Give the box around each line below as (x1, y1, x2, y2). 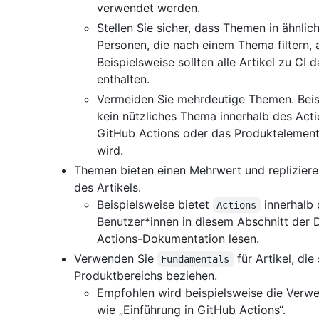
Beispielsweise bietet (97, 197, 213, 212)
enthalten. (97, 72, 150, 87)
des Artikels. (74, 180, 141, 195)
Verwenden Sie (74, 251, 157, 266)
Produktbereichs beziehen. (74, 268, 217, 283)
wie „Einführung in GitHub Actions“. (97, 303, 286, 318)
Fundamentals (161, 253, 230, 266)
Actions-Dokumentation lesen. (97, 231, 259, 246)
